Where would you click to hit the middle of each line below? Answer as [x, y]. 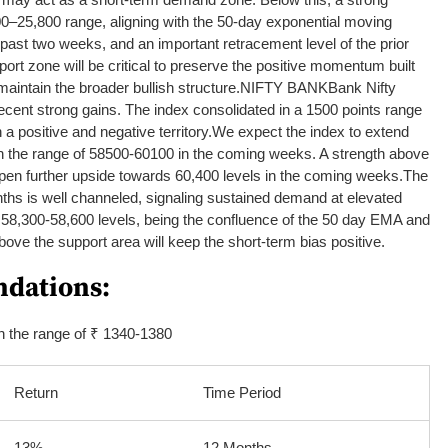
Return [36, 392]
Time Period [242, 392]
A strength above [374, 153]
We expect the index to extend [310, 131]
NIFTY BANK [284, 87]
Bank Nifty [362, 87]
